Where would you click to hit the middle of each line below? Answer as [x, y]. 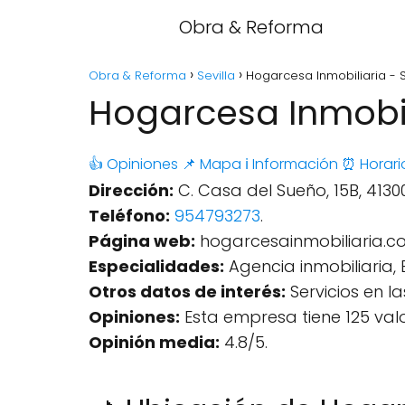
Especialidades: [156, 266]
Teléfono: [129, 216]
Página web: [142, 241]
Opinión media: [154, 342]
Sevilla [216, 75]
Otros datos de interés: [187, 292]
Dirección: [131, 190]
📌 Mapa [212, 164]
